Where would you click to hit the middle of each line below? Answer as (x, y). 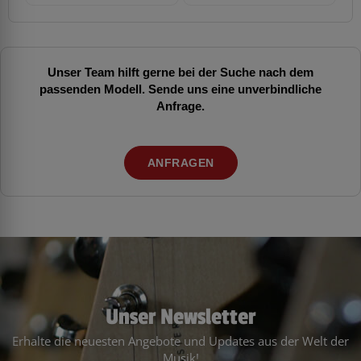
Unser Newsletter (180, 317)
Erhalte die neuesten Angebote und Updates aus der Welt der (180, 341)
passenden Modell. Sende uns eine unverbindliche (180, 88)
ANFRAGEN (180, 163)
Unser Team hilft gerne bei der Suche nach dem (180, 71)
